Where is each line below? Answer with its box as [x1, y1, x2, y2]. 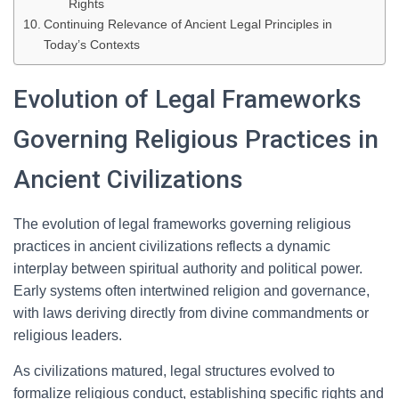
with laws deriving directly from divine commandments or [13, 305, 369, 321]
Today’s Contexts [43, 37, 140, 52]
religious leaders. [13, 328, 122, 343]
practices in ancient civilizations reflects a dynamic [13, 239, 330, 254]
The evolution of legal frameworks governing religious [13, 216, 351, 232]
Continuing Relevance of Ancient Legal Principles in [43, 17, 332, 31]
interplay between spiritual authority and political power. [13, 261, 362, 276]
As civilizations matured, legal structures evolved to [13, 363, 335, 379]
